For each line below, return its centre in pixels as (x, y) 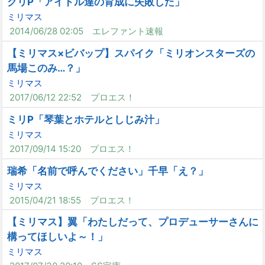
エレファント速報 (127, 31)
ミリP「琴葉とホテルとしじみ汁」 (86, 119)
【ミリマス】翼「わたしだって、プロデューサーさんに (133, 222)
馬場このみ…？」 (46, 68)
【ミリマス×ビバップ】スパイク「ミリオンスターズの (131, 53)
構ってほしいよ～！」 (58, 237)
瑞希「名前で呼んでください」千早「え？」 (108, 171)
